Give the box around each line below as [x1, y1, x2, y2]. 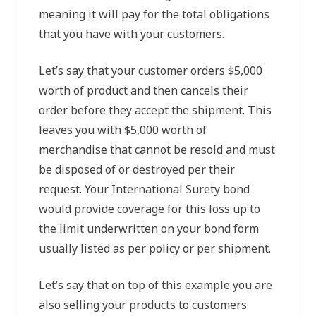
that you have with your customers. [39, 26, 228, 42]
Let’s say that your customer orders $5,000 [39, 63, 263, 79]
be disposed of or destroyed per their [39, 162, 236, 178]
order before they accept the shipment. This [39, 102, 272, 119]
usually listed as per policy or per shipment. [39, 241, 272, 257]
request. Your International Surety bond [39, 181, 250, 197]
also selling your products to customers [39, 297, 248, 313]
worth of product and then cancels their [39, 83, 249, 99]
